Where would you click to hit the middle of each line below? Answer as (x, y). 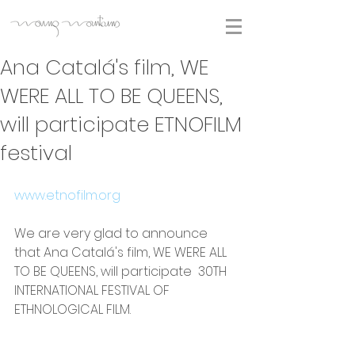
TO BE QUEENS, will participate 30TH (122, 271)
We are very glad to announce (113, 233)
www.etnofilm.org (67, 195)
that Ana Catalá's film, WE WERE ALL (122, 252)
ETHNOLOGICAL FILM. (73, 309)
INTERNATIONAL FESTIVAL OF (94, 290)
